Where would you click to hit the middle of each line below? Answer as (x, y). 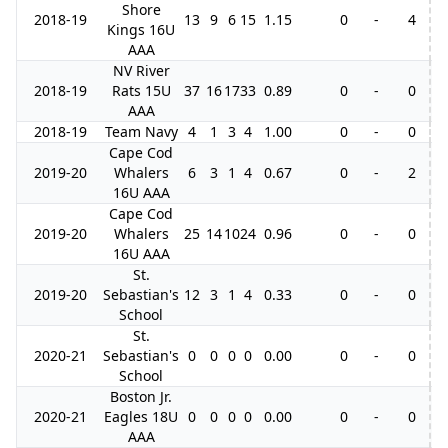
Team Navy (141, 131)
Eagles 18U (141, 416)
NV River (141, 70)
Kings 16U (141, 29)
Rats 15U (141, 90)
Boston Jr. (141, 396)
